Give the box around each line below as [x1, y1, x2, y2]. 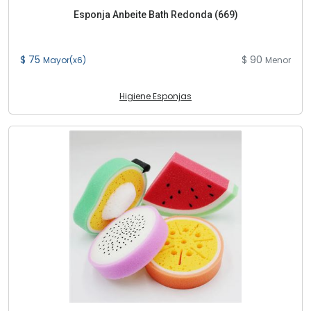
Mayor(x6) [43, 54, 86, 66]
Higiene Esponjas [119, 90, 192, 102]
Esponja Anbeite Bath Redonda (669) [73, 9, 238, 20]
